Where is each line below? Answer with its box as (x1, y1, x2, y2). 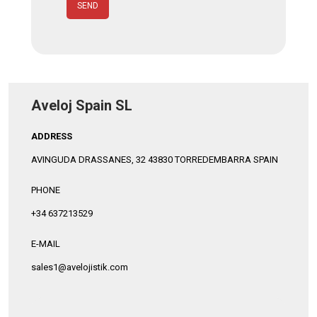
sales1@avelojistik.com (31, 262, 128, 272)
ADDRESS (31, 131, 72, 142)
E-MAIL (31, 238, 60, 249)
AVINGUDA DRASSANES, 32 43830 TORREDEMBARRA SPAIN (31, 154, 278, 165)
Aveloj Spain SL (31, 97, 132, 114)
